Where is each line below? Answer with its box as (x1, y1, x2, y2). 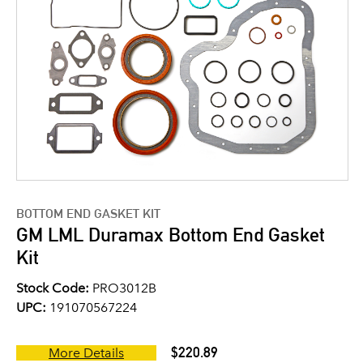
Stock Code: (16, 280, 89, 297)
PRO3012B (89, 280, 156, 297)
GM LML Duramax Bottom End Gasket (16, 223, 325, 247)
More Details (49, 345, 124, 361)
